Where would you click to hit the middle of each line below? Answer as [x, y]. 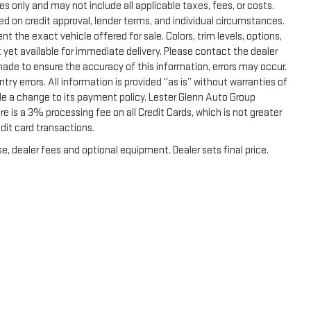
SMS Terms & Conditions [177, 269]
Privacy [17, 269]
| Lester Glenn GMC [263, 269]
